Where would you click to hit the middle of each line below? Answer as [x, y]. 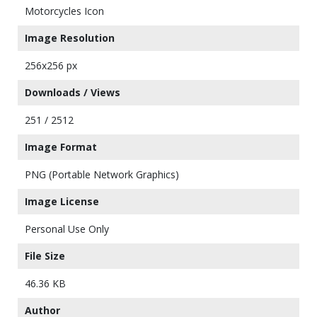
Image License [62, 201]
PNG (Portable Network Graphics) [102, 174]
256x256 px [51, 65]
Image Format [61, 147]
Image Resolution [70, 38]
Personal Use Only [67, 229]
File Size [45, 256]
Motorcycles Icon [64, 11]
